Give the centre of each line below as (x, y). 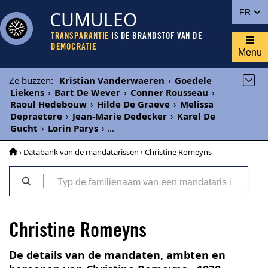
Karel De (196, 116)
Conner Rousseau (169, 92)
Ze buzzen (30, 80)
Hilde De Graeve (133, 104)
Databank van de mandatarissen (81, 152)
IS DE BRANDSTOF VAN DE (156, 37)
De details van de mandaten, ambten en (117, 255)
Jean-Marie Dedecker (120, 116)
